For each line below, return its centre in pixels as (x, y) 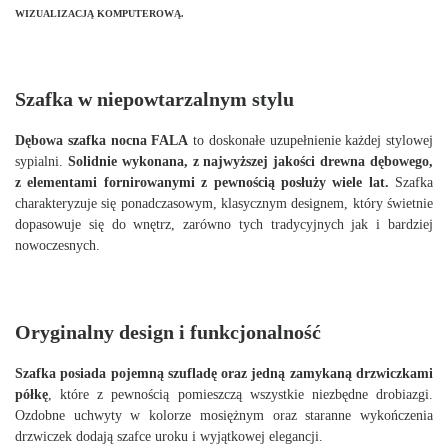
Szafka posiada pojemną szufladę (116, 372)
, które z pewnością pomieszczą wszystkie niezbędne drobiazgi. (240, 393)
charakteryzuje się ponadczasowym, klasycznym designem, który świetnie (224, 203)
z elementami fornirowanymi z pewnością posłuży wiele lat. (202, 182)
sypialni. (41, 161)
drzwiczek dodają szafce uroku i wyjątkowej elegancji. (169, 435)
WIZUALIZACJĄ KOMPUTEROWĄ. (99, 13)
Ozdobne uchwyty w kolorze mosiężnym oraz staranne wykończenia (224, 414)
